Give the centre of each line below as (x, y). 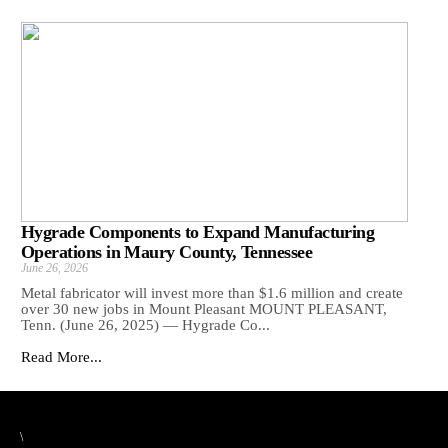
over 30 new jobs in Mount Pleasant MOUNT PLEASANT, (204, 308)
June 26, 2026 (54, 267)
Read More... (61, 356)
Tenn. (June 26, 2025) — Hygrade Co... (145, 324)
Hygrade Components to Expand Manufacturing (198, 231)
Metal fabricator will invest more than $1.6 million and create (212, 292)
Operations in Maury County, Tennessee (167, 251)
